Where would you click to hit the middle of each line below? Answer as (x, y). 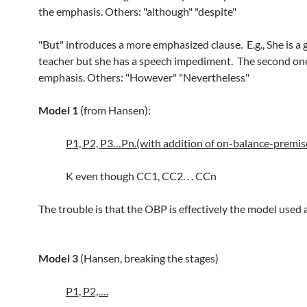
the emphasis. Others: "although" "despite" (137, 11)
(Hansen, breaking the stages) (148, 258)
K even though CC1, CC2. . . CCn (141, 176)
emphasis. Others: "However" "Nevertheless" (144, 77)
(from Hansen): (114, 110)
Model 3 (58, 258)
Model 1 (58, 110)
